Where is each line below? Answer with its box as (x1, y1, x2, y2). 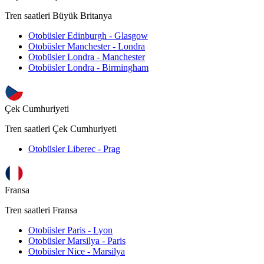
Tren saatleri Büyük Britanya (5, 11, 112, 21)
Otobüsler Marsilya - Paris (28, 236, 126, 246)
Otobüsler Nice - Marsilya (28, 246, 125, 257)
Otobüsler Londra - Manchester (28, 52, 145, 62)
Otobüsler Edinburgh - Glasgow (28, 31, 148, 41)
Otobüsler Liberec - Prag (28, 144, 120, 154)
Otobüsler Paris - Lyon (28, 225, 113, 236)
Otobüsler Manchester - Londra (28, 41, 145, 52)
